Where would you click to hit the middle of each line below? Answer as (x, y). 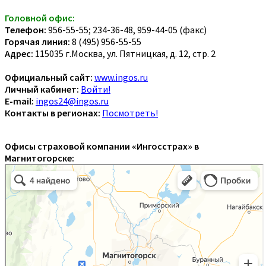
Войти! (96, 89)
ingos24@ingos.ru (72, 101)
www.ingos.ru (121, 77)
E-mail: (19, 101)
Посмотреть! (130, 113)
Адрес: (19, 53)
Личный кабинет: (42, 89)
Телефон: (26, 29)
